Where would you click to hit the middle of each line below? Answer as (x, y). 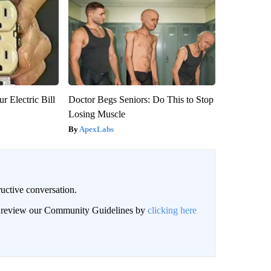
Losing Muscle (96, 114)
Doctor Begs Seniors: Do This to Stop (141, 99)
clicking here (172, 210)
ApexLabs (96, 129)
